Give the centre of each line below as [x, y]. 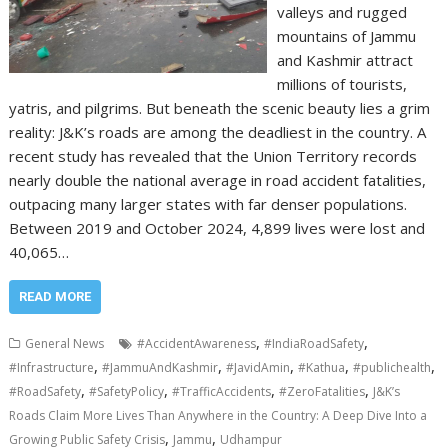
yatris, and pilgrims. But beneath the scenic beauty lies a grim [220, 107]
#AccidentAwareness [197, 343]
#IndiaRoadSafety [314, 343]
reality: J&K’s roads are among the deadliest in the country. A [218, 131]
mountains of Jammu [346, 35]
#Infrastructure [52, 367]
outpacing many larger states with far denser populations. [208, 203]
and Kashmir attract [344, 59]
